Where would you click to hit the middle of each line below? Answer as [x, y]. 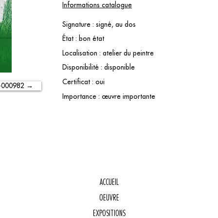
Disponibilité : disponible [99, 67]
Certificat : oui [83, 82]
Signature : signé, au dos [99, 24]
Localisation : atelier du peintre [108, 53]
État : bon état [83, 38]
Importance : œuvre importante [109, 96]
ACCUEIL [109, 182]
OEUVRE [109, 198]
